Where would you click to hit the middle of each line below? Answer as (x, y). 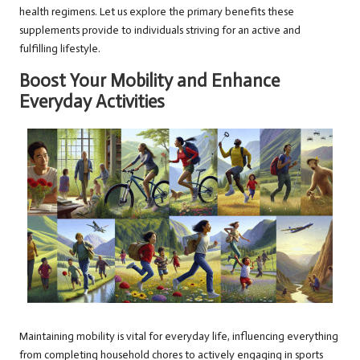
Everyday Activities (92, 101)
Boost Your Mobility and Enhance (149, 80)
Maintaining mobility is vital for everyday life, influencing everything (179, 336)
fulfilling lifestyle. (60, 48)
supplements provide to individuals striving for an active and (160, 30)
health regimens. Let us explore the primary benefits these (157, 11)
